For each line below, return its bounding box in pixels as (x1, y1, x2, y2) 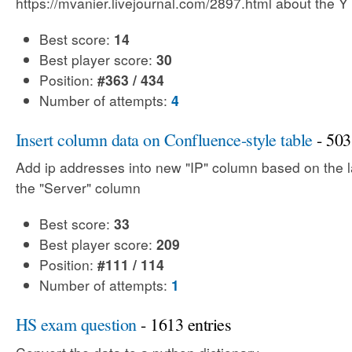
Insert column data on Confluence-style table (16, 127, 313, 151)
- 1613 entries (136, 313, 232, 335)
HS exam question (16, 313, 137, 335)
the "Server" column (16, 178, 141, 197)
